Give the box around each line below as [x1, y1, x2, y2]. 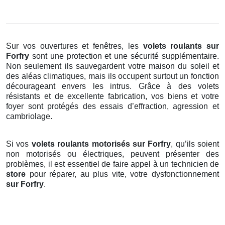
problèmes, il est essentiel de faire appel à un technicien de [6, 160, 219, 169]
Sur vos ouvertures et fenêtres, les [6, 42, 143, 51]
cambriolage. [6, 112, 52, 121]
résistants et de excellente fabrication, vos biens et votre [6, 92, 219, 101]
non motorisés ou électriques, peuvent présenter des [6, 150, 219, 159]
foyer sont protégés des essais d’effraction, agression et [6, 102, 219, 111]
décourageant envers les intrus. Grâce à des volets [6, 82, 219, 91]
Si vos [6, 140, 32, 149]
